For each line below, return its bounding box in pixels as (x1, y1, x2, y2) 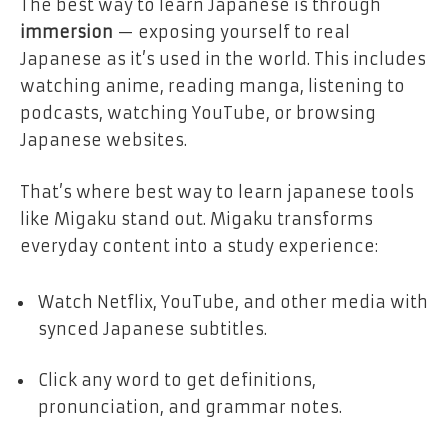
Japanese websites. (20, 130, 187, 151)
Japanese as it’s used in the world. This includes (20, 49, 426, 70)
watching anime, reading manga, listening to (20, 76, 405, 97)
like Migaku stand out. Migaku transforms (20, 208, 373, 229)
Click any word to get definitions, (38, 370, 316, 391)
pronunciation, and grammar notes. (38, 397, 342, 418)
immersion (20, 22, 113, 43)
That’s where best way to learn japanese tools (20, 181, 414, 202)
